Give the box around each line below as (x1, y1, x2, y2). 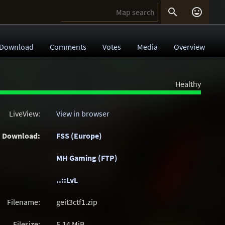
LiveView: (9, 108, 40, 119)
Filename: (7, 197, 40, 207)
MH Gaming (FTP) (56, 153, 118, 163)
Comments (50, 42, 86, 52)
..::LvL (56, 175, 78, 185)
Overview (174, 42, 205, 52)
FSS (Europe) (56, 131, 102, 141)
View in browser (56, 108, 109, 119)
